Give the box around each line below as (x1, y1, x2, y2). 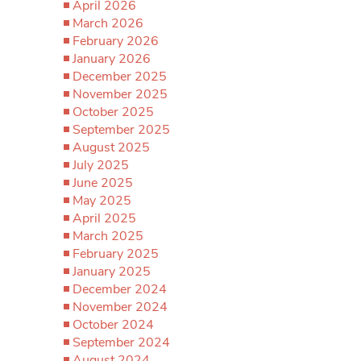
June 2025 (73, 174, 133, 192)
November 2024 (73, 298, 168, 316)
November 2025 (73, 85, 168, 103)
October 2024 (73, 316, 154, 334)
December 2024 (73, 280, 167, 298)
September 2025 (73, 121, 170, 139)
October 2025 (73, 103, 154, 121)
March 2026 (73, 15, 143, 32)
